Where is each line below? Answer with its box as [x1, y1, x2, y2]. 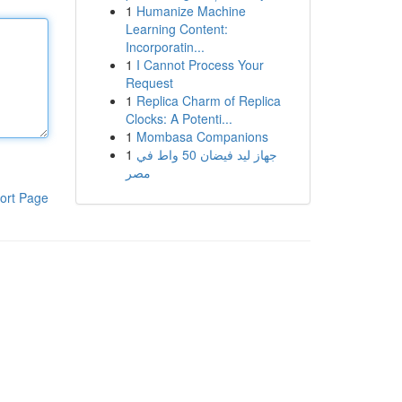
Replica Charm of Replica [135, 92, 281, 109]
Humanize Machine [135, 2, 246, 20]
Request [125, 74, 173, 92]
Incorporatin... [125, 38, 205, 56]
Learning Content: [125, 20, 228, 38]
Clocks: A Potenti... [125, 109, 232, 127]
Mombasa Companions [135, 127, 268, 145]
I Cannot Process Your [135, 56, 264, 74]
